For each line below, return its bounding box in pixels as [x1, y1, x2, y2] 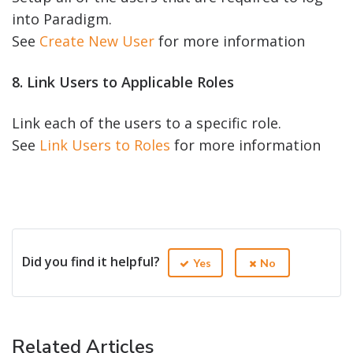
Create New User [39, 31, 154, 50]
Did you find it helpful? [22, 252, 160, 270]
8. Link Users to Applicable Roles [12, 72, 234, 91]
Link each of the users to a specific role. [12, 113, 281, 132]
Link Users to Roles [39, 135, 170, 154]
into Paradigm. [12, 9, 112, 28]
